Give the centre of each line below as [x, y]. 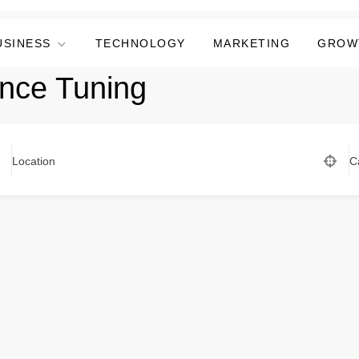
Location [33, 161]
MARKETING [251, 43]
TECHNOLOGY [140, 43]
